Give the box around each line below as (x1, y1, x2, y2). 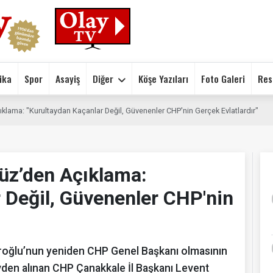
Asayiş (55, 71, 80, 86)
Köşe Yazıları (138, 71, 188, 86)
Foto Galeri (201, 71, 245, 86)
